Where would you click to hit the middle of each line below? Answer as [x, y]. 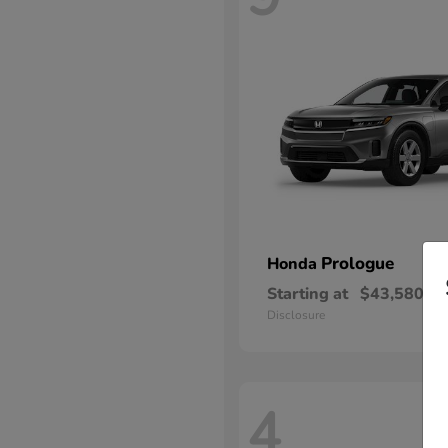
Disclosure [296, 315]
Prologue [357, 263]
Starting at [307, 294]
